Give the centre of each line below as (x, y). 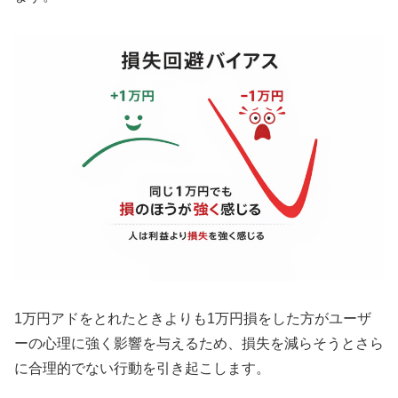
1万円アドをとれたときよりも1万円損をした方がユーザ (193, 318)
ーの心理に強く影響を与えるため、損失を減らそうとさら (199, 343)
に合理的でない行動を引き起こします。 (142, 368)
